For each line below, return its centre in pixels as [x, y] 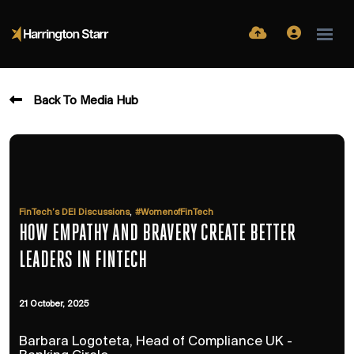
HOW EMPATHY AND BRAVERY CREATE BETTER [157, 234]
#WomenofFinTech [174, 213]
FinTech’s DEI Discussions [74, 213]
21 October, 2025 [54, 304]
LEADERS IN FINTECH [83, 261]
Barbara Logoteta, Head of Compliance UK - [156, 342]
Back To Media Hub [86, 101]
